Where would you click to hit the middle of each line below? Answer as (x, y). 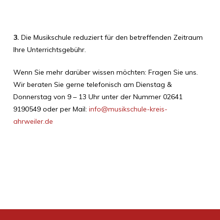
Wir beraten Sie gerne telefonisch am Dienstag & (92, 84)
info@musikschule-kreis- (128, 109)
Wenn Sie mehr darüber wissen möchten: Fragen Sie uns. (105, 72)
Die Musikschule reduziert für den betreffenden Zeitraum (112, 37)
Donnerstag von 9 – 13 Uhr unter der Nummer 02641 (98, 96)
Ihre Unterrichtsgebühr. (49, 49)
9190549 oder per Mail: (50, 109)
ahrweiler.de (33, 121)
